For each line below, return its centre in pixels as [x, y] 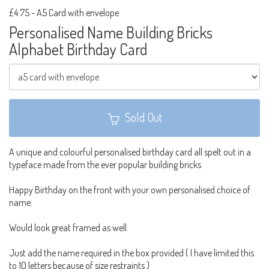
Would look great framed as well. [69, 227]
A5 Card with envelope [78, 12]
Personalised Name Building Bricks [111, 32]
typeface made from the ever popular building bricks [105, 164]
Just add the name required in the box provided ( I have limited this [131, 252]
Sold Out [143, 117]
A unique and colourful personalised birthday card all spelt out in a [130, 152]
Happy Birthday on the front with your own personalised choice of [130, 189]
